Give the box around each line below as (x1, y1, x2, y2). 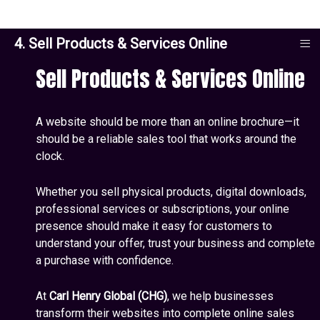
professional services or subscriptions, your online (36, 202, 289, 216)
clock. (36, 149, 64, 163)
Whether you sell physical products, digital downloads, (36, 185, 306, 199)
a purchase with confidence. (36, 254, 174, 267)
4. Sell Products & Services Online (14, 35, 227, 52)
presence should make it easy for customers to (36, 219, 272, 233)
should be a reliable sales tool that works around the (36, 132, 296, 146)
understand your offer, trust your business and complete (36, 236, 315, 250)
